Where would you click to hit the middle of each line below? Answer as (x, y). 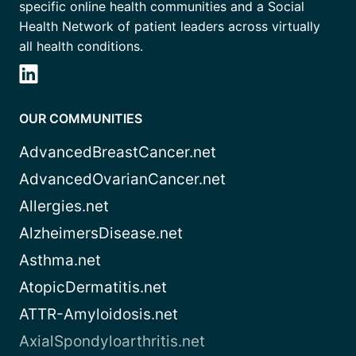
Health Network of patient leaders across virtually (170, 26)
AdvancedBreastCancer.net (118, 152)
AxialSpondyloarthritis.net (112, 341)
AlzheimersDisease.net (101, 233)
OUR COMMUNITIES (81, 118)
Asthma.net (60, 260)
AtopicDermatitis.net (93, 287)
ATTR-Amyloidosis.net (99, 314)
